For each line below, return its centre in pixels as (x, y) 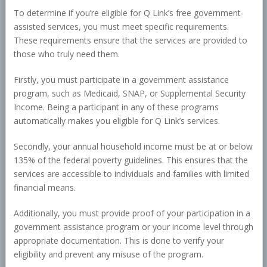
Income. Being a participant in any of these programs (116, 107)
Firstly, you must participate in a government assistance (121, 80)
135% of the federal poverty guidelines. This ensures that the (131, 160)
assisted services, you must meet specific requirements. (121, 27)
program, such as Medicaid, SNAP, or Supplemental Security (129, 94)
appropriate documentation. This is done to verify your (119, 241)
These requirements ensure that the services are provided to (130, 41)
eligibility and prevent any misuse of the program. (108, 254)
